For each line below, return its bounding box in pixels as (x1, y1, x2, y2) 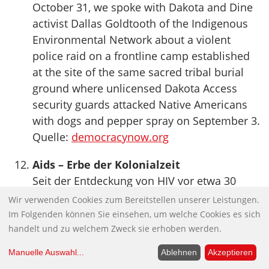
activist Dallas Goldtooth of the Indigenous (32, 16, 248, 31)
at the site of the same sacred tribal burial (32, 65, 244, 79)
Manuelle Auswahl (8, 247, 77, 258)
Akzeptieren (208, 247, 253, 258)
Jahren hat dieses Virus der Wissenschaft (32, 190, 238, 204)
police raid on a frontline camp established (32, 49, 250, 63)
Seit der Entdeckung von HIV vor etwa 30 (32, 174, 236, 188)
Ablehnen (161, 247, 198, 258)
